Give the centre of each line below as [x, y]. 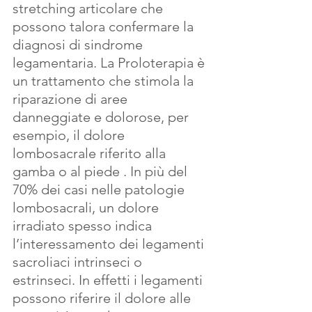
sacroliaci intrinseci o [79, 262]
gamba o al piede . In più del [102, 171]
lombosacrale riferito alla [91, 153]
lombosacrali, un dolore [87, 208]
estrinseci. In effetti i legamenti [109, 280]
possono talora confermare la [105, 26]
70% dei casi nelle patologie [100, 189]
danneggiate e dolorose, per [102, 117]
